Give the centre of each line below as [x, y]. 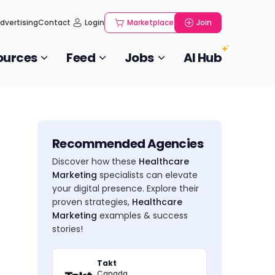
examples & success [142, 215]
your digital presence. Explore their [126, 188]
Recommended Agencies [128, 144]
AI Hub [202, 58]
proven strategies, [92, 202]
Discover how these [95, 161]
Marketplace [150, 22]
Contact [54, 22]
